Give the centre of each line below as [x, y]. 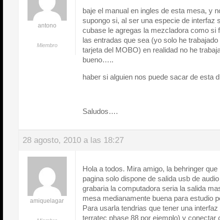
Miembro [47, 45]
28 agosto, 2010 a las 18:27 [73, 140]
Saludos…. [100, 111]
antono [47, 26]
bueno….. [98, 60]
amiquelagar [47, 201]
